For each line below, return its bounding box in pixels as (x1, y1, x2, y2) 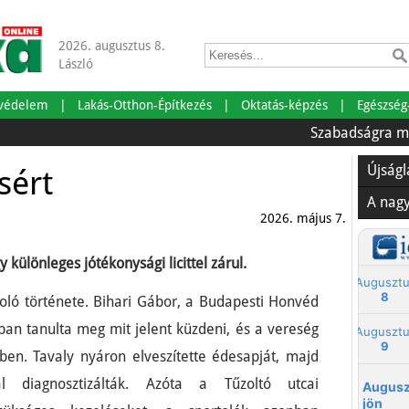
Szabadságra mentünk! (256, 124, 404, 142)
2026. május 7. (260, 211, 346, 225)
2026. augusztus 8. (58, 38, 165, 53)
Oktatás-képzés (241, 98, 328, 112)
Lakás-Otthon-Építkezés (78, 98, 212, 112)
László (58, 57, 93, 71)
